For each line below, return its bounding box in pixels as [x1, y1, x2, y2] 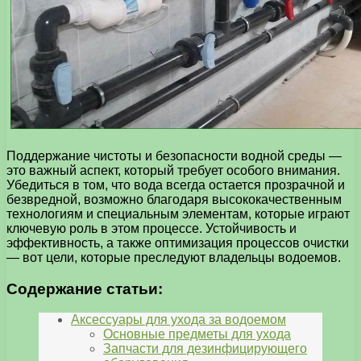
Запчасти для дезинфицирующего [103, 342, 307, 356]
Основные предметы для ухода [103, 327, 291, 342]
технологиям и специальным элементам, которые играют [6, 206, 350, 221]
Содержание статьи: [6, 280, 163, 297]
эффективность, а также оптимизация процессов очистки [6, 235, 349, 250]
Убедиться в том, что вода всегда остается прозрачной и [6, 177, 345, 192]
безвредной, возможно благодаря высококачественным [6, 192, 342, 206]
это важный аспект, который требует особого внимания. [6, 163, 340, 177]
